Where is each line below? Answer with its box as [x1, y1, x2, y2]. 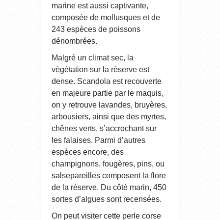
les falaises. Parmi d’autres [52, 136, 145, 144]
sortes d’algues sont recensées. [52, 194, 162, 203]
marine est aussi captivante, [52, 1, 148, 10]
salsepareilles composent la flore [52, 171, 166, 180]
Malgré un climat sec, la [52, 53, 134, 62]
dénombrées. [52, 36, 97, 45]
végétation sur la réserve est [52, 65, 149, 74]
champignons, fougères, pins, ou [52, 159, 165, 168]
